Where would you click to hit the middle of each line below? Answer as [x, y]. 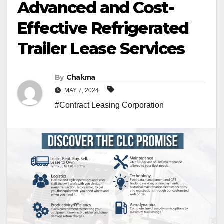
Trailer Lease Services [101, 49]
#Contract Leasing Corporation [109, 105]
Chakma [81, 78]
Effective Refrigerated [103, 28]
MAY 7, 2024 [82, 91]
